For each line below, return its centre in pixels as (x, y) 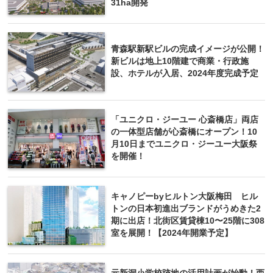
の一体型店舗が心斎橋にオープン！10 (184, 132)
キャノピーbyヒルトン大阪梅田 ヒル (184, 196)
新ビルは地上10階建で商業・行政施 (180, 61)
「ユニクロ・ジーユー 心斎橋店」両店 (185, 119)
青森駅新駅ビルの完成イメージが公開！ (188, 49)
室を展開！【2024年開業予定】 (172, 233)
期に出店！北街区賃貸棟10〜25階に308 (188, 221)
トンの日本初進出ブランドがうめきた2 (186, 208)
